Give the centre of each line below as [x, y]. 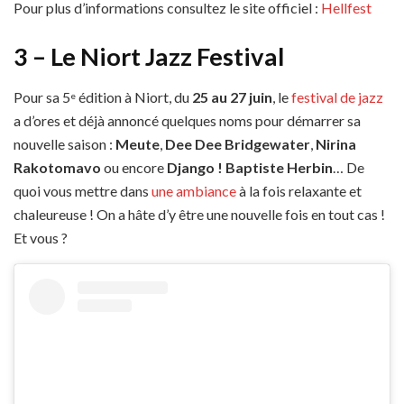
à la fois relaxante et [299, 190]
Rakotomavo [57, 167]
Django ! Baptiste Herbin [250, 167]
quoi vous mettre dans [83, 190]
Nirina [336, 143]
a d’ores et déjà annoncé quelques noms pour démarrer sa [187, 120]
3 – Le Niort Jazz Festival [149, 56]
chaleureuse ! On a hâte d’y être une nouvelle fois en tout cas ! [199, 214]
